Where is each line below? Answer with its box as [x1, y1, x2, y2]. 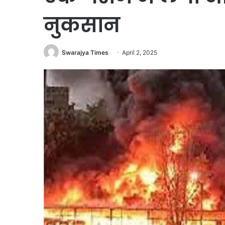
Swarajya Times [62, 49, 108, 56]
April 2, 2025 [122, 49, 157, 56]
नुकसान [44, 11, 120, 39]
